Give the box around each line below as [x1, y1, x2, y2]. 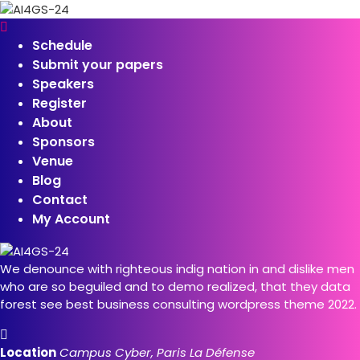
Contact [32, 190, 88, 209]
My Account [32, 209, 110, 228]
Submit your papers [32, 55, 163, 74]
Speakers [32, 74, 94, 93]
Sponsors [32, 132, 95, 151]
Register [32, 93, 87, 112]
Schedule [32, 35, 92, 55]
